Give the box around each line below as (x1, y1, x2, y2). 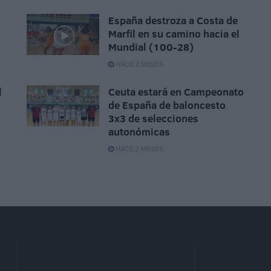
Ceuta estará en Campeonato (108, 85, 244, 99)
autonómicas (108, 125, 170, 139)
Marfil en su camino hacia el (108, 27, 240, 41)
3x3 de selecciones (108, 111, 198, 126)
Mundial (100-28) (108, 40, 194, 54)
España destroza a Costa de (108, 13, 238, 28)
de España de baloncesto (108, 98, 226, 113)
